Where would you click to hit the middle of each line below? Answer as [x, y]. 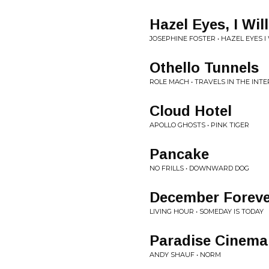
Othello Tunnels [204, 68]
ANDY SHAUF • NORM [185, 255]
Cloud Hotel [191, 111]
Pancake [179, 154]
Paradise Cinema [209, 240]
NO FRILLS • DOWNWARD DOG [199, 168]
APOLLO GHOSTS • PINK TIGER [199, 125]
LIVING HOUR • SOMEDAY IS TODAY [207, 211]
